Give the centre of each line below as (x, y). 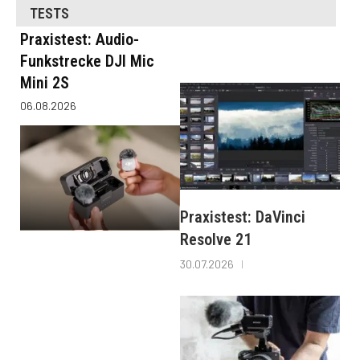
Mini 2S (45, 83)
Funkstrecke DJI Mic (87, 61)
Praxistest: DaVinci (243, 217)
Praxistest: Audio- (80, 40)
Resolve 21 (216, 240)
